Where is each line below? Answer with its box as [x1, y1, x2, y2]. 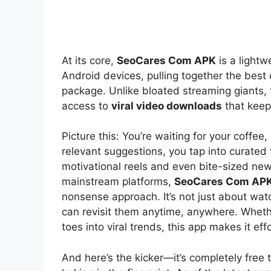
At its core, [62, 54, 117, 67]
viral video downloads [111, 99, 222, 112]
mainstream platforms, [62, 175, 174, 188]
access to [62, 99, 111, 112]
